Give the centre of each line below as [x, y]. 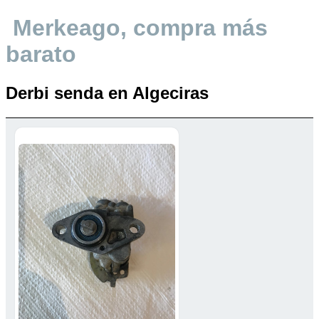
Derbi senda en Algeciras [107, 93]
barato [41, 54]
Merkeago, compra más [140, 28]
